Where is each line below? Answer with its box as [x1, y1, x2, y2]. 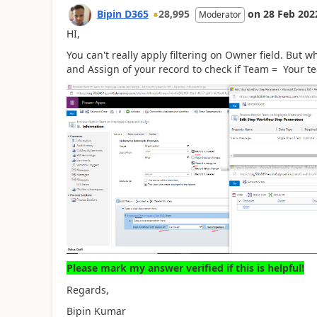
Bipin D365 [96, 6, 149, 21]
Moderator [198, 8, 241, 21]
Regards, [66, 282, 109, 296]
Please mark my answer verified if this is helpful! [66, 261, 304, 275]
